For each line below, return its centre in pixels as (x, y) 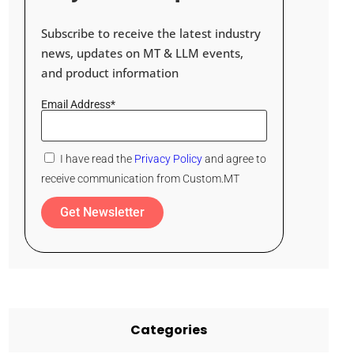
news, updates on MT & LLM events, (143, 53)
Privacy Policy (169, 158)
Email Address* (79, 104)
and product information (110, 72)
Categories (168, 330)
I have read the (98, 158)
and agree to (235, 158)
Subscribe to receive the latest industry (151, 33)
